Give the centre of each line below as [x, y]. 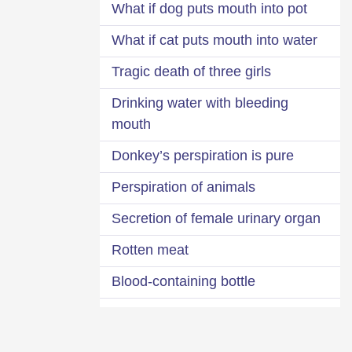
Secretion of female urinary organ [216, 218]
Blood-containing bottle [183, 281]
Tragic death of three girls [191, 71]
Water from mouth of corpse [199, 312]
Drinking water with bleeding [200, 103]
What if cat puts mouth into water [214, 40]
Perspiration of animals [183, 187]
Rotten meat [150, 249]
